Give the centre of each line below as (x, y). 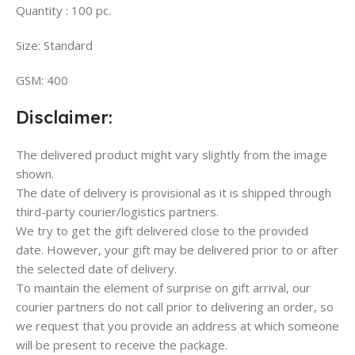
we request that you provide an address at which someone (177, 325)
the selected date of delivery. (96, 268)
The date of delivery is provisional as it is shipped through (174, 192)
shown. (35, 173)
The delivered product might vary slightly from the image (172, 154)
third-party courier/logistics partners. (117, 211)
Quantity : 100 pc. (63, 10)
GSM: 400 (42, 80)
